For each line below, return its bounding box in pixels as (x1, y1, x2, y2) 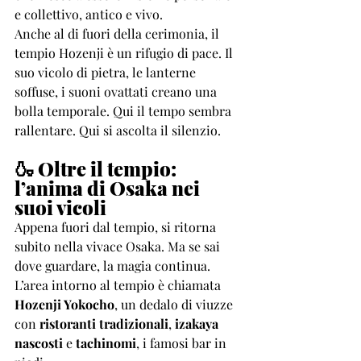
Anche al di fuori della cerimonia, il (15, 25, 222, 42)
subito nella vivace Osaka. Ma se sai (15, 238, 223, 255)
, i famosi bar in (136, 334, 230, 351)
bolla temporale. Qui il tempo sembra (15, 102, 234, 119)
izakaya (175, 315, 222, 332)
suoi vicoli (15, 194, 106, 220)
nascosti (15, 334, 63, 351)
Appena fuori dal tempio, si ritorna (15, 218, 219, 235)
